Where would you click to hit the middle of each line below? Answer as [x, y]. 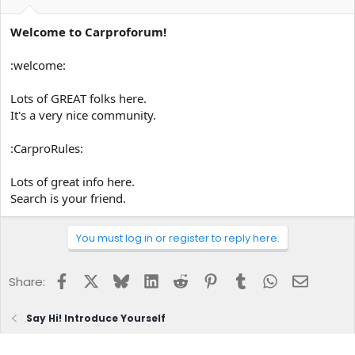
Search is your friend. [68, 198]
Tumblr [268, 279]
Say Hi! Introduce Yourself [96, 318]
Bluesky [149, 279]
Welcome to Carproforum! [88, 31]
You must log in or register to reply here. [177, 238]
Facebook [97, 279]
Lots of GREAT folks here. [78, 98]
